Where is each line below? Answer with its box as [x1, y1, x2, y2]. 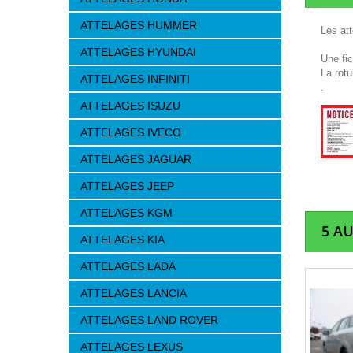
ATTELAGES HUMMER [80, 19, 197, 32]
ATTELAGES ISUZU [80, 99, 180, 112]
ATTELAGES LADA [80, 260, 176, 273]
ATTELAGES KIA [80, 233, 165, 246]
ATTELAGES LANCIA [80, 287, 187, 299]
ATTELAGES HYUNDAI [80, 46, 196, 58]
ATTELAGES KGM [80, 206, 173, 219]
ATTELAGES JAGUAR [80, 153, 191, 165]
